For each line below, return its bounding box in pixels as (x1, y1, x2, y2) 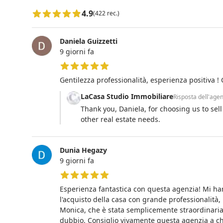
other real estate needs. (81, 114, 160, 124)
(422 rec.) (93, 8, 119, 17)
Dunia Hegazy (60, 145, 107, 155)
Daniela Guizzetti (60, 36, 117, 46)
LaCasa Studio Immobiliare (81, 91, 173, 101)
